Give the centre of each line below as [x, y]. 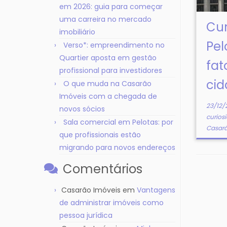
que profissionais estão [100, 135]
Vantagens [156, 190]
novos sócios [82, 109]
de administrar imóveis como [111, 203]
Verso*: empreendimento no [114, 45]
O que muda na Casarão [107, 84]
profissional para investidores [111, 70]
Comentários [103, 169]
